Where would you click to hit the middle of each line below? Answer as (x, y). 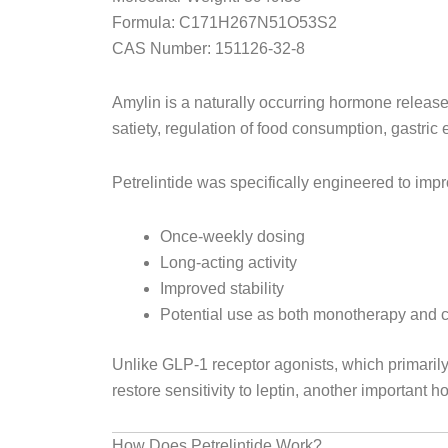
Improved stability (222, 288)
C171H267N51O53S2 (258, 22)
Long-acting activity (228, 262)
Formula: (143, 22)
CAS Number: (161, 48)
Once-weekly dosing (232, 236)
